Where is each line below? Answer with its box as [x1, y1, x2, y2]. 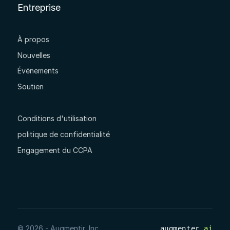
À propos [17, 34, 49, 44]
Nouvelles [17, 50, 50, 60]
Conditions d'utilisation [17, 114, 97, 123]
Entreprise [17, 2, 61, 13]
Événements [17, 66, 59, 75]
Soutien [17, 82, 44, 91]
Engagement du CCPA [17, 145, 92, 155]
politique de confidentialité [17, 130, 110, 139]
